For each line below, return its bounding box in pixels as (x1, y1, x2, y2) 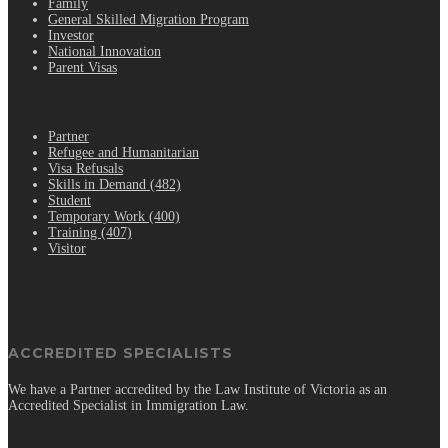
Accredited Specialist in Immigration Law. (8, 398, 249, 414)
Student (48, 192, 91, 208)
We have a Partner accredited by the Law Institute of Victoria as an (8, 382, 387, 398)
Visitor (48, 240, 86, 256)
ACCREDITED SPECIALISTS (8, 344, 233, 363)
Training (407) (48, 224, 132, 240)
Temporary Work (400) (48, 208, 180, 224)
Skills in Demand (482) (48, 176, 181, 192)
